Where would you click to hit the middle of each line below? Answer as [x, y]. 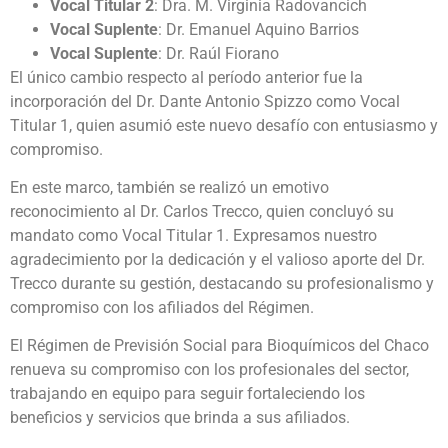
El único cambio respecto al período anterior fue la [186, 77]
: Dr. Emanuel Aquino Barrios [258, 29]
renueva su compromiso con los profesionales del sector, [209, 370]
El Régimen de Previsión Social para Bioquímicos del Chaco [219, 346]
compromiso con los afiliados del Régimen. [162, 307]
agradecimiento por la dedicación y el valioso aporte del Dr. [217, 259]
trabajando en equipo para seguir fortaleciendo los [187, 394]
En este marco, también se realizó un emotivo [169, 187]
